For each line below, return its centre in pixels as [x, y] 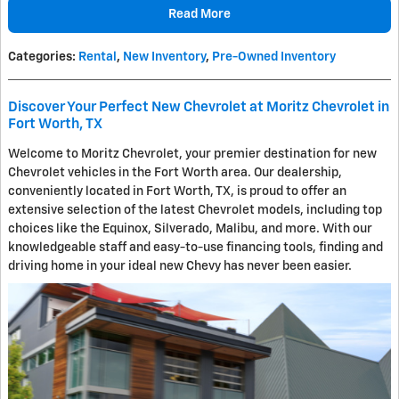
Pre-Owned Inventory [274, 57]
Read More [199, 14]
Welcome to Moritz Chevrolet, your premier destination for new [192, 155]
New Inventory [164, 57]
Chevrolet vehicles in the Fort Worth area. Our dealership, [175, 173]
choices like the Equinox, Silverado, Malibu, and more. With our [190, 229]
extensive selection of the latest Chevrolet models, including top [195, 211]
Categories [40, 57]
